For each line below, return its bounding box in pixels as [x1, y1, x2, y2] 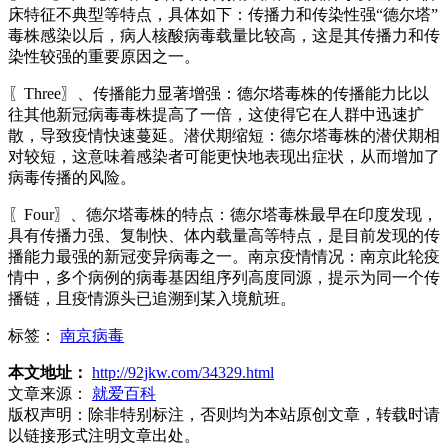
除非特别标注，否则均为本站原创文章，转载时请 [88, 405, 440, 423]
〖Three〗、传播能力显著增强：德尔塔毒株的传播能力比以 [8, 84, 429, 102]
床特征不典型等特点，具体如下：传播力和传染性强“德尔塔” [8, 5, 438, 23]
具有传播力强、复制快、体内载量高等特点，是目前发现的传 [8, 226, 440, 244]
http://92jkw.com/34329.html [92, 363, 274, 381]
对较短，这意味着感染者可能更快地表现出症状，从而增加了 [8, 147, 440, 165]
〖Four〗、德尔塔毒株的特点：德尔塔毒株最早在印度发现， [8, 205, 438, 223]
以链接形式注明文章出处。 [8, 426, 200, 444]
